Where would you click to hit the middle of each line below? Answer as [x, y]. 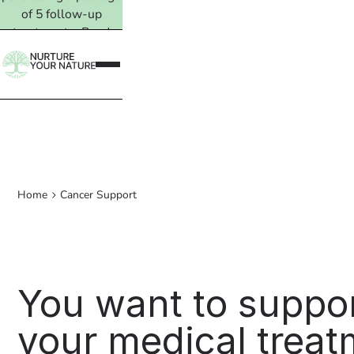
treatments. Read [61, 32]
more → [61, 50]
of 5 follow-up [61, 14]
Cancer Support [99, 195]
